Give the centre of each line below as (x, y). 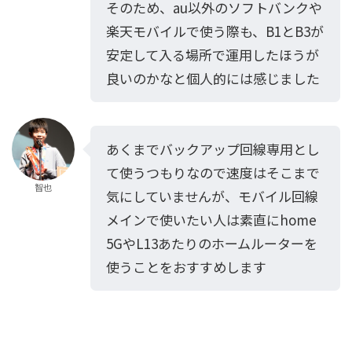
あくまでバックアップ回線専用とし (213, 148)
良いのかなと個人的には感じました (213, 78)
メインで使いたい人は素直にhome (211, 219)
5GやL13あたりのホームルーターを (212, 243)
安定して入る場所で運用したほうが (213, 54)
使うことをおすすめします (186, 266)
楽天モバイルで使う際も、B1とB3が (215, 31)
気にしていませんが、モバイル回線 (212, 196)
